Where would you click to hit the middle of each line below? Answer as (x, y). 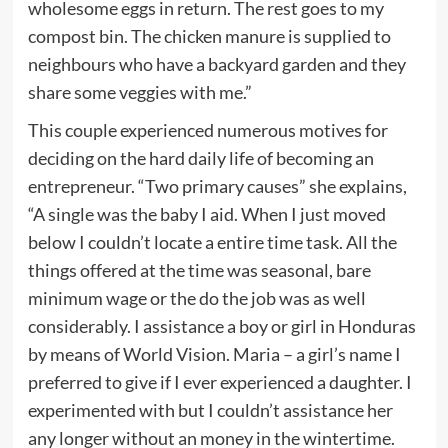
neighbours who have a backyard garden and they (216, 63)
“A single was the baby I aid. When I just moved (206, 213)
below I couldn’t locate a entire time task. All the (212, 241)
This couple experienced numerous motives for (207, 129)
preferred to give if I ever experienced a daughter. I (219, 381)
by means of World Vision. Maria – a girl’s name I (214, 353)
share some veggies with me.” (139, 91)
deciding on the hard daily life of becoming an (200, 157)
